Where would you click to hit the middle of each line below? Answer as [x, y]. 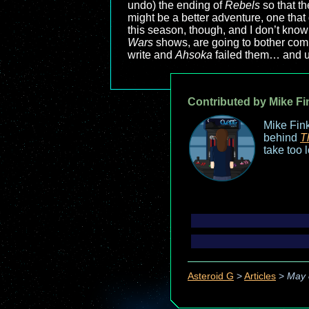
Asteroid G [211, 277]
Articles [260, 277]
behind [282, 138]
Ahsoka [194, 55]
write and [151, 55]
